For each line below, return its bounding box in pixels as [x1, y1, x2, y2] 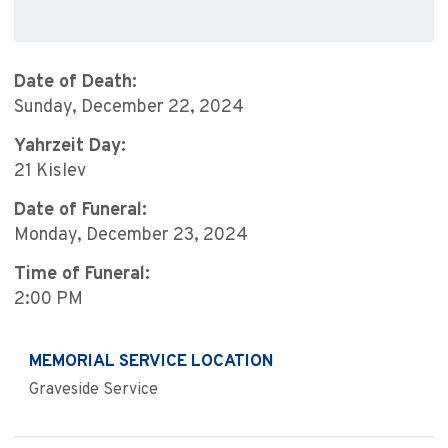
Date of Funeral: [14, 199, 147, 223]
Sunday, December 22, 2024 [14, 96, 244, 120]
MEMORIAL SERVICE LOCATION [29, 351, 274, 374]
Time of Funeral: [14, 263, 150, 287]
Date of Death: [14, 71, 137, 95]
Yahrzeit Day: [14, 135, 126, 159]
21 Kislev [14, 160, 86, 184]
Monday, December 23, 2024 [14, 224, 248, 248]
